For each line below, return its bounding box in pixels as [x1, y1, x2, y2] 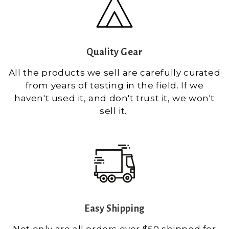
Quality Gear [86, 47, 143, 57]
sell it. [100, 105, 129, 116]
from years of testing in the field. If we [25, 80, 204, 90]
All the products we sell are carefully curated [8, 67, 221, 78]
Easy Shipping [84, 203, 145, 214]
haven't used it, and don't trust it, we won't [14, 93, 215, 103]
